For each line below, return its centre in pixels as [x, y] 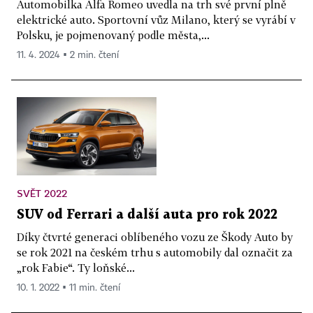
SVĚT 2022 [42, 194]
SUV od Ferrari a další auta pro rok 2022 [147, 215]
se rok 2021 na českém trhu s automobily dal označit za [155, 253]
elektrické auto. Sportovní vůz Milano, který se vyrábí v [156, 19]
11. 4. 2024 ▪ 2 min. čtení [68, 55]
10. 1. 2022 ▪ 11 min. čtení [68, 288]
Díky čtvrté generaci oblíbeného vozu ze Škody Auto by [155, 237]
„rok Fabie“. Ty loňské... [76, 268]
